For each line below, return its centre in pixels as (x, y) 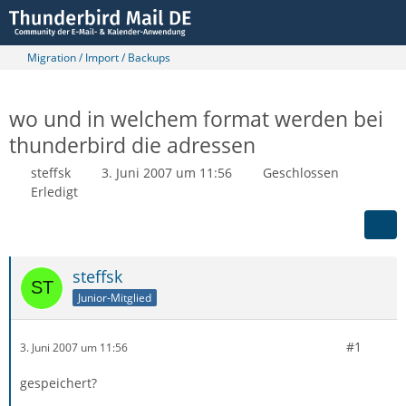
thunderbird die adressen (132, 145)
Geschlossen (301, 173)
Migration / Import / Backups (99, 58)
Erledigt (54, 192)
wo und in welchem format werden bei (196, 119)
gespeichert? (58, 383)
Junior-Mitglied (115, 297)
